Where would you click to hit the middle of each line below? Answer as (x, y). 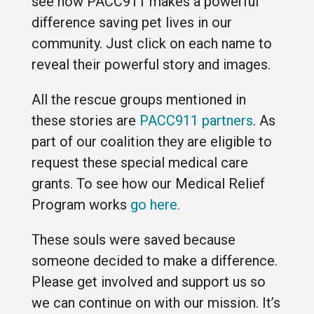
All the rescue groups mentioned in (138, 99)
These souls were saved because (133, 239)
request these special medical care (139, 162)
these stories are (85, 120)
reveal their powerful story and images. (151, 64)
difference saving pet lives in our (131, 22)
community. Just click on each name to (151, 43)
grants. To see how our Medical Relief (148, 183)
